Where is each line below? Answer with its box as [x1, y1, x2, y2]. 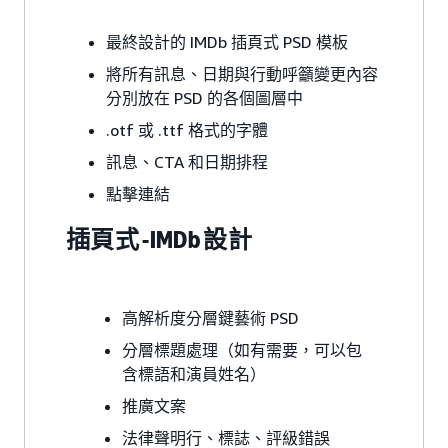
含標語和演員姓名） [122, 363, 266, 384]
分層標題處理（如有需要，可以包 [122, 339, 362, 360]
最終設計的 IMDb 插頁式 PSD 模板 [106, 31, 348, 52]
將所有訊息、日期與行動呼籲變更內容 [106, 63, 378, 84]
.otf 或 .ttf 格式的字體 [106, 119, 268, 140]
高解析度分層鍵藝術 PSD [122, 307, 299, 328]
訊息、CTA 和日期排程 [106, 151, 268, 172]
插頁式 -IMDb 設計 [66, 224, 252, 254]
